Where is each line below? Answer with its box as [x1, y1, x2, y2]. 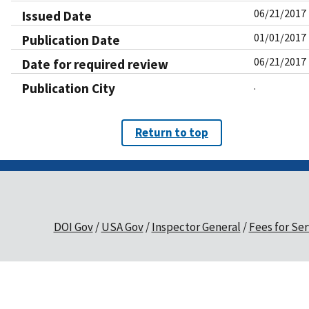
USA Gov [101, 219, 143, 235]
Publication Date [22, 32, 120, 49]
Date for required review [22, 56, 168, 73]
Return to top [135, 125, 208, 141]
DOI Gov [53, 219, 93, 235]
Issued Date [22, 8, 92, 25]
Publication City [22, 80, 115, 97]
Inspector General [151, 219, 241, 235]
